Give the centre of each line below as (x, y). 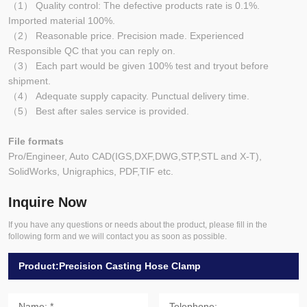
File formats (36, 141)
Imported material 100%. (62, 20)
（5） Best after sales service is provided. (100, 111)
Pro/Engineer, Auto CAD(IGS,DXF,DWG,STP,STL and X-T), (138, 156)
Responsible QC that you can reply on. (92, 50)
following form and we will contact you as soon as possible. (118, 236)
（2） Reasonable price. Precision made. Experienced (126, 35)
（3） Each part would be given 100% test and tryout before (138, 65)
